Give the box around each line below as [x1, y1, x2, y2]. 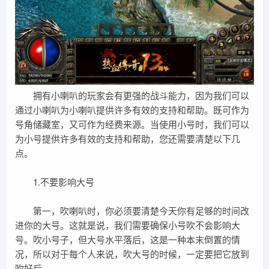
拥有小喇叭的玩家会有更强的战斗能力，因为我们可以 [15, 88, 249, 101]
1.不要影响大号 [15, 175, 94, 188]
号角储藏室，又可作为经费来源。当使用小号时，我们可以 [15, 117, 249, 130]
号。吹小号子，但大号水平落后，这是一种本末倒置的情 [15, 232, 240, 246]
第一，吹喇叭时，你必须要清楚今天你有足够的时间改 [15, 204, 249, 217]
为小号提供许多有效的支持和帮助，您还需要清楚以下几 [15, 131, 240, 145]
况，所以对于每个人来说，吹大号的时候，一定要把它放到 [15, 247, 249, 260]
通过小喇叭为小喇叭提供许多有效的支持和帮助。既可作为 [15, 103, 249, 116]
